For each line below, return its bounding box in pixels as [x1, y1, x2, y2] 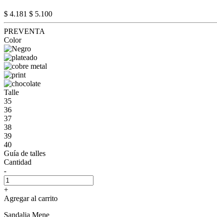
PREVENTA [4, 27, 45, 35]
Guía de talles [4, 149, 46, 157]
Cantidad [4, 157, 31, 166]
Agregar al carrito [4, 194, 58, 202]
